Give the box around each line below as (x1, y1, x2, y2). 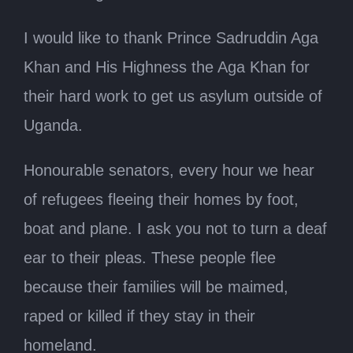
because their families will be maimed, (24, 277, 288, 295)
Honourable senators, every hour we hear (24, 161, 314, 179)
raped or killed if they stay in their (24, 307, 255, 325)
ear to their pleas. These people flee (24, 248, 276, 266)
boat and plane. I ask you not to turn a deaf (24, 219, 327, 237)
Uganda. (24, 116, 83, 134)
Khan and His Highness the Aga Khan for (24, 58, 310, 76)
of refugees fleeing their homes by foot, (24, 190, 299, 208)
